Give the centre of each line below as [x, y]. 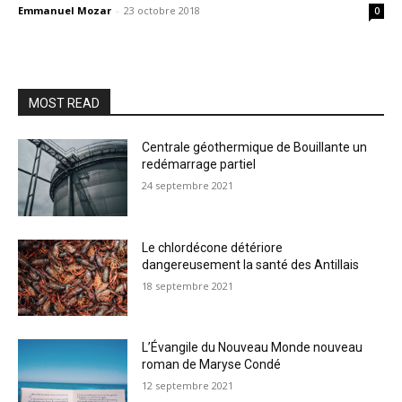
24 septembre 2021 [188, 185]
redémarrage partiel [199, 164]
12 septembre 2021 [188, 386]
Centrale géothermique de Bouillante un [255, 147]
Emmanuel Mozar [65, 10]
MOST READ [64, 103]
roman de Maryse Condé [212, 365]
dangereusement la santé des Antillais [251, 264]
